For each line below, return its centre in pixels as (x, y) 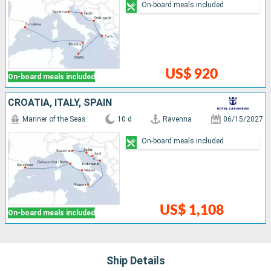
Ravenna (178, 119)
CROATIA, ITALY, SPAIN (60, 103)
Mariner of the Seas (54, 119)
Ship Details (135, 261)
